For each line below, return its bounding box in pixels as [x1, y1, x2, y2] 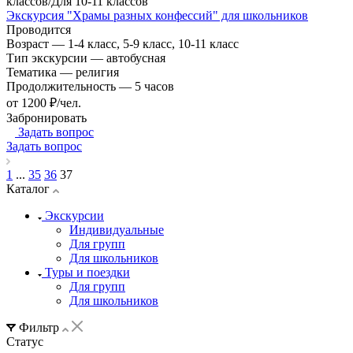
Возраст [6, 36, 52, 50]
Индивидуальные [69, 222, 164, 236]
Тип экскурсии [6, 50, 91, 65]
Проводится [6, 22, 71, 36]
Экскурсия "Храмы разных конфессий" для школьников [6, 8, 308, 22]
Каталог [6, 181, 53, 195]
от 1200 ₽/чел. [6, 95, 81, 110]
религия [76, 65, 119, 79]
